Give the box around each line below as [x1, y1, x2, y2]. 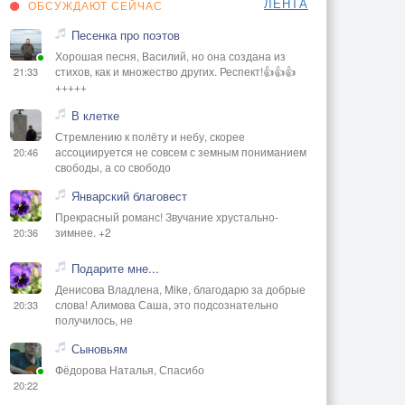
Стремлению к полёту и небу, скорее [55, 127, 245, 144]
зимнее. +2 [55, 223, 111, 240]
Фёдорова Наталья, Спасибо [55, 361, 204, 377]
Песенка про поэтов [71, 25, 180, 43]
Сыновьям [71, 339, 127, 357]
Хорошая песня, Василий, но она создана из [55, 47, 286, 63]
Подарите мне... [71, 259, 159, 277]
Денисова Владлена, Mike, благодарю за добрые [55, 280, 306, 297]
